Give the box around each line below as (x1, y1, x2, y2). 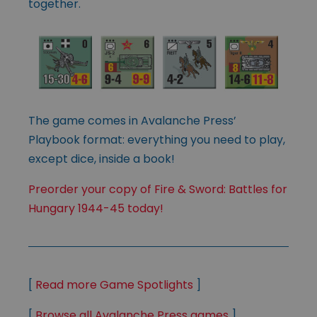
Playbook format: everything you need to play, (28, 132, 285, 149)
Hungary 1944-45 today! (28, 200, 163, 217)
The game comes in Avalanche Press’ (28, 113, 236, 129)
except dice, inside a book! (28, 151, 175, 168)
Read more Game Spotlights (35, 277, 193, 294)
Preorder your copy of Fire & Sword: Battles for (28, 181, 287, 198)
